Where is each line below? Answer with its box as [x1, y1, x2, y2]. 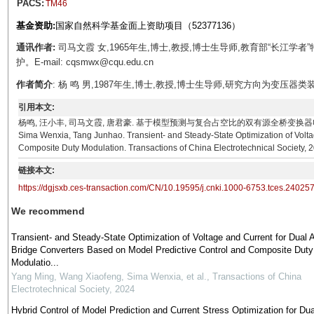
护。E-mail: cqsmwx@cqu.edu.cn [15, 57, 162, 67]
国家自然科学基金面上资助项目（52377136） [55, 20, 240, 31]
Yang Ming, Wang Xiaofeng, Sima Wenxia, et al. [11, 271, 207, 282]
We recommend [11, 205, 85, 217]
